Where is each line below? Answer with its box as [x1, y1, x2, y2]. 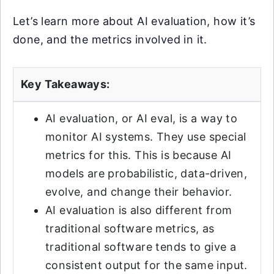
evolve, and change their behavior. [45, 185, 232, 198]
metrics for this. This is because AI [45, 149, 232, 161]
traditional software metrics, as [45, 222, 215, 235]
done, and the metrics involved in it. [13, 33, 207, 46]
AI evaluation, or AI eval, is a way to [45, 112, 238, 125]
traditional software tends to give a [45, 240, 237, 253]
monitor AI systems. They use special [45, 130, 246, 143]
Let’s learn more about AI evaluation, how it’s [13, 15, 256, 28]
